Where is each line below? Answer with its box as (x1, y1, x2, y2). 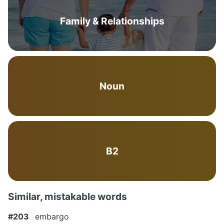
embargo (35, 211, 69, 221)
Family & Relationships (59, 15, 164, 27)
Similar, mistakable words (8, 190, 127, 202)
